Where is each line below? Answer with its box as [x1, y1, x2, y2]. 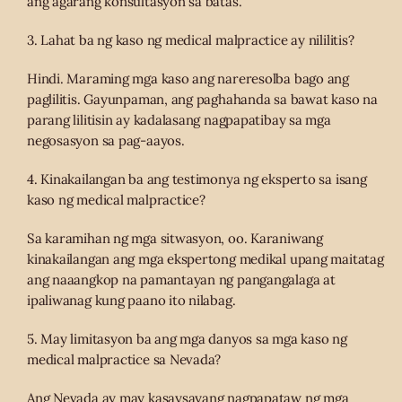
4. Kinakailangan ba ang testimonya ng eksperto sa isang [27, 170, 367, 188]
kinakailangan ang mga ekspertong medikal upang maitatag [27, 250, 384, 268]
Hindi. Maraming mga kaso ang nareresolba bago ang [27, 70, 349, 88]
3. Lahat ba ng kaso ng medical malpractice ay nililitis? [27, 31, 354, 49]
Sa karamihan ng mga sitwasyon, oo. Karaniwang [27, 230, 323, 248]
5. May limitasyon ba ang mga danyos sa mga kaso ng [27, 330, 347, 348]
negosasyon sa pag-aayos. [27, 132, 185, 150]
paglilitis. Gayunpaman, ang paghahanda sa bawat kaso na [27, 91, 378, 109]
